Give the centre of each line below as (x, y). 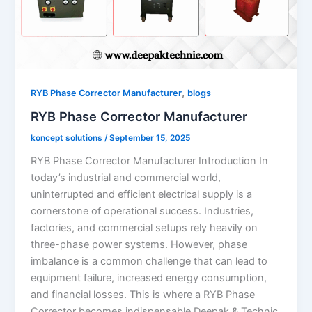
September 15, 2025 (150, 138)
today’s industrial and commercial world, (126, 178)
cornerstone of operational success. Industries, (142, 211)
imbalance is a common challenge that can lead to (149, 262)
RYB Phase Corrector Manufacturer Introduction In (150, 161)
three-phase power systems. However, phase (139, 245)
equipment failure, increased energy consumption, (149, 278)
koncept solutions (68, 138)
